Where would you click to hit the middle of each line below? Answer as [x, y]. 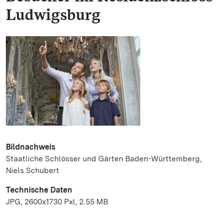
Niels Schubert [33, 170]
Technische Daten [39, 190]
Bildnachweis [31, 147]
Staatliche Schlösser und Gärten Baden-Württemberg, [104, 158]
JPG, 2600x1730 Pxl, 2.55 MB [57, 201]
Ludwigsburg [53, 14]
